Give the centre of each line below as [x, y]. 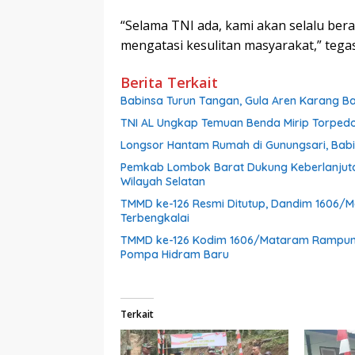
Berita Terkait [169, 82]
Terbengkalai [155, 218]
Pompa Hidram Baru [175, 254]
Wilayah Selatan [163, 181]
